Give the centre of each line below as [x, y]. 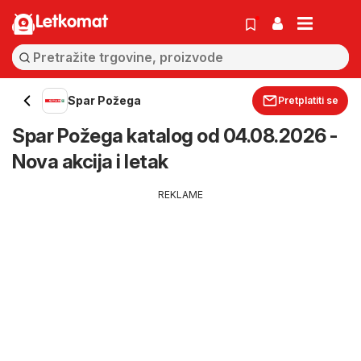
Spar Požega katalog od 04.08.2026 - [175, 136]
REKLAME [180, 195]
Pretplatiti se [308, 100]
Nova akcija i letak [90, 162]
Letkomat [72, 23]
